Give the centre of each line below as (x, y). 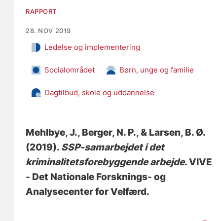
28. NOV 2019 (48, 31)
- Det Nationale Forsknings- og (96, 177)
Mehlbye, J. (52, 133)
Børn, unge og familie (157, 70)
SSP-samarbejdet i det (113, 147)
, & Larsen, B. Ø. (171, 133)
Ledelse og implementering (92, 47)
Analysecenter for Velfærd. (88, 192)
